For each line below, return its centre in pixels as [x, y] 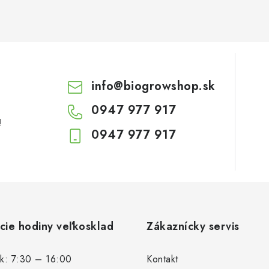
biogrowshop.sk [169, 86]
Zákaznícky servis [193, 226]
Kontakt [162, 259]
